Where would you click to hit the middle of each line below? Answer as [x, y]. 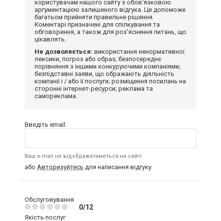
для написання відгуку [117, 167]
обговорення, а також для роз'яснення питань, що [110, 32]
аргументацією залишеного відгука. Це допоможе [110, 10]
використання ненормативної [139, 52]
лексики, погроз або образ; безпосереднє [98, 59]
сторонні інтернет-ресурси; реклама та [94, 89]
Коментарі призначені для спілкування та [97, 24]
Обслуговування [49, 200]
